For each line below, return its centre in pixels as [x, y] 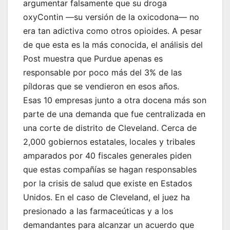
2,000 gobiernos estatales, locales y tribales [109, 142]
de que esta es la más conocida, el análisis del [113, 45]
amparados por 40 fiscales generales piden [107, 156]
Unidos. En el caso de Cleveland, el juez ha [107, 197]
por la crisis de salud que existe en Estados [108, 184]
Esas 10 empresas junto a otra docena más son [115, 100]
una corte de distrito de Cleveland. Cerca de [110, 128]
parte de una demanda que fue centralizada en [114, 114]
